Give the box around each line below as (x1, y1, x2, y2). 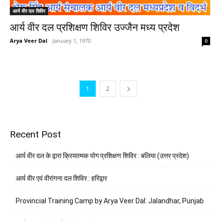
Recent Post (10, 128, 61, 140)
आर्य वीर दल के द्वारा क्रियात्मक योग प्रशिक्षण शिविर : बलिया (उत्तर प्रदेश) (16, 151, 189, 160)
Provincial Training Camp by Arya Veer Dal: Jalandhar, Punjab (16, 196, 204, 205)
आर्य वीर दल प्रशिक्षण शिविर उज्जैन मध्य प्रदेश (10, 21, 180, 33)
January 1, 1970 (53, 36, 91, 44)
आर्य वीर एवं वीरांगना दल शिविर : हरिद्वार (16, 174, 107, 182)
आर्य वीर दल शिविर (13, 7, 45, 14)
